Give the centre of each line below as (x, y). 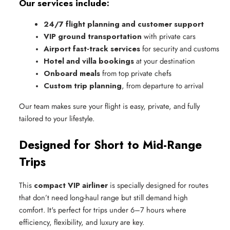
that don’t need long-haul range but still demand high (103, 198)
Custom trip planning (83, 86)
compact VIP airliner (71, 185)
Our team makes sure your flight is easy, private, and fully (109, 106)
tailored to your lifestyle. (57, 119)
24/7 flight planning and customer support (124, 24)
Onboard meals (72, 73)
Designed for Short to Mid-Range (110, 145)
